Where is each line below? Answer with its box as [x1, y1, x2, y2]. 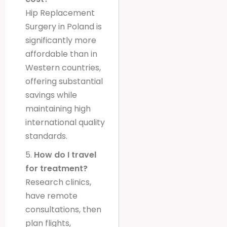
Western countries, [25, 61, 101, 73]
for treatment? [25, 162, 88, 174]
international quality [25, 116, 105, 128]
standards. [25, 130, 67, 142]
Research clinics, [25, 176, 91, 188]
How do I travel [34, 148, 96, 161]
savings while [25, 89, 77, 101]
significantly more [25, 34, 96, 46]
